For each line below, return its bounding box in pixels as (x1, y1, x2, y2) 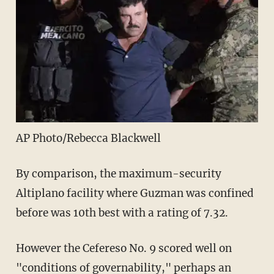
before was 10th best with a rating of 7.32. (15, 206, 228, 220)
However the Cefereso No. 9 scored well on (15, 241, 232, 255)
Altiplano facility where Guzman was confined (15, 186, 254, 200)
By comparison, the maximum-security (15, 166, 221, 180)
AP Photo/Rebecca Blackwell (15, 131, 161, 145)
